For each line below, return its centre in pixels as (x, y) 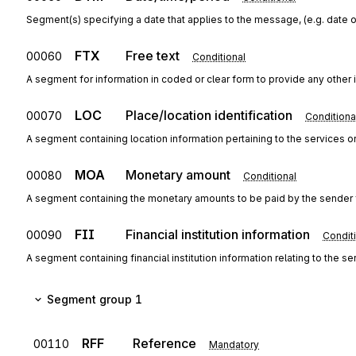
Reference (164, 343)
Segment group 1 (95, 299)
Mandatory (234, 344)
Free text (153, 56)
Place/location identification (209, 115)
